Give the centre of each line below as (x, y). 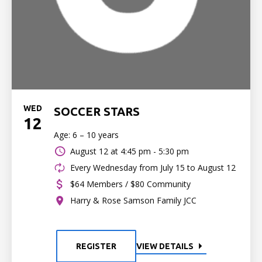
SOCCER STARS (97, 111)
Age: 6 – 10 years (86, 135)
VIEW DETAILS (165, 246)
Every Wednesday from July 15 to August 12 (153, 168)
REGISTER (96, 246)
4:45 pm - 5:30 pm (155, 151)
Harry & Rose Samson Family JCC (133, 200)
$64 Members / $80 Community (130, 184)
